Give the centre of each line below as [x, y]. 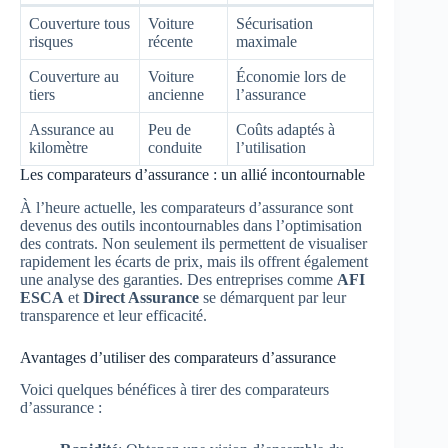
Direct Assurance [141, 297]
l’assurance [271, 94]
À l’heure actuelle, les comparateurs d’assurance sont [186, 207]
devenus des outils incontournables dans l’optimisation [191, 225]
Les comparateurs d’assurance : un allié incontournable [192, 174]
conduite [175, 147]
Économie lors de [291, 76]
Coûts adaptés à [285, 129]
